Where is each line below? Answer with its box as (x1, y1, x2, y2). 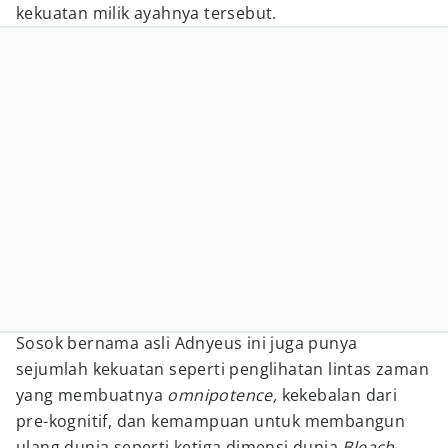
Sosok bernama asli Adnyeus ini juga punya (16, 332, 358, 354)
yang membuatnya (16, 384, 168, 406)
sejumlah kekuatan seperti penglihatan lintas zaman (16, 358, 429, 380)
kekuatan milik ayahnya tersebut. (16, 2, 277, 24)
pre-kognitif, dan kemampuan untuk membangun (16, 410, 406, 432)
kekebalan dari (281, 384, 398, 406)
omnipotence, (167, 384, 282, 406)
